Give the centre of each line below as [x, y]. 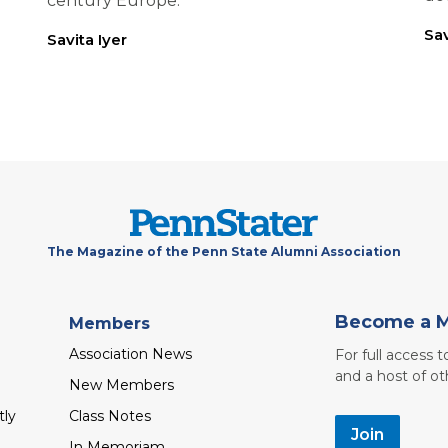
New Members [121, 384]
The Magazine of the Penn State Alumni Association [224, 252]
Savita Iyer [86, 39]
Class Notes [109, 415]
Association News [130, 353]
